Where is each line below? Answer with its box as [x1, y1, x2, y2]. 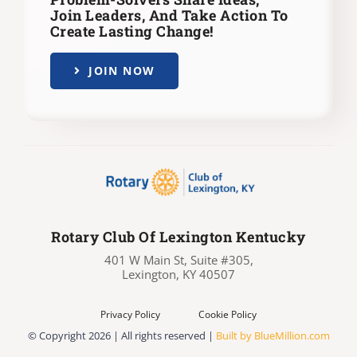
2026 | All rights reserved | [88, 328, 216, 343]
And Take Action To [145, 5, 288, 25]
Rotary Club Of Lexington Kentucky [51, 226, 306, 246]
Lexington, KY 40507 [122, 265, 235, 282]
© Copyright [27, 328, 88, 343]
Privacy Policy [100, 307, 160, 321]
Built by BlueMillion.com [215, 328, 330, 343]
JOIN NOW [88, 62, 155, 78]
